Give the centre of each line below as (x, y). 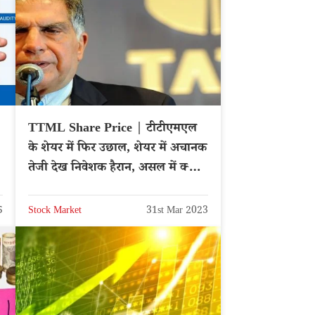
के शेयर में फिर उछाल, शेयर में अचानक (117, 149)
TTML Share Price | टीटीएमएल (112, 130)
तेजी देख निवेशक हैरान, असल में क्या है (118, 169)
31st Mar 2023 (177, 211)
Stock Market (55, 211)
